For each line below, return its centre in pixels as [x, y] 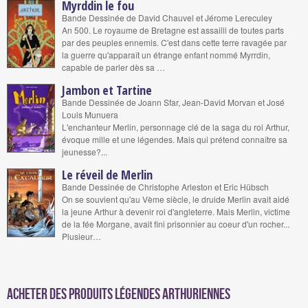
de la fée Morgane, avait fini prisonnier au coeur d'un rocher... [176, 224]
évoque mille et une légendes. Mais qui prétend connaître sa [175, 139]
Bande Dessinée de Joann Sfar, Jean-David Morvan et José [173, 102]
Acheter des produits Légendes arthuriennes [119, 295]
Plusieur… [81, 236]
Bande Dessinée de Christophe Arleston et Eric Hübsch [165, 187]
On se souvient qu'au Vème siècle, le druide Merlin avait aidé [176, 199]
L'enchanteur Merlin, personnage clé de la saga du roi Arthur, [176, 127]
